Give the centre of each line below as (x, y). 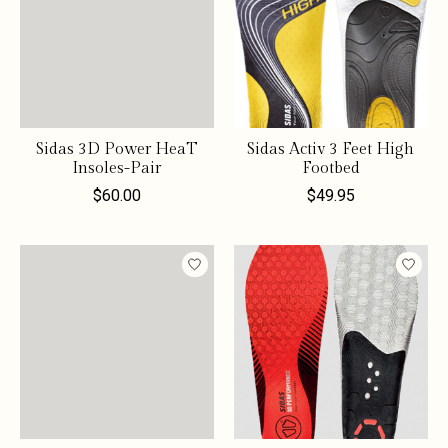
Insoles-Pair (117, 169)
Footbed (330, 169)
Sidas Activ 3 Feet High (331, 150)
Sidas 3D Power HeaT (116, 150)
